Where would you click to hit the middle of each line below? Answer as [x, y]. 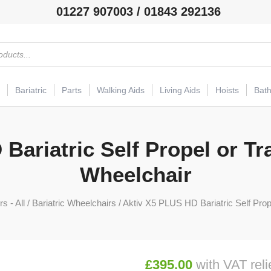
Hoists [227, 90]
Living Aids [180, 90]
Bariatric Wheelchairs [74, 203]
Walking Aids [121, 90]
